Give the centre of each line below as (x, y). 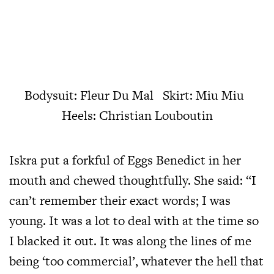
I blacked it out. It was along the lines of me (130, 240)
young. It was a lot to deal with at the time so (134, 220)
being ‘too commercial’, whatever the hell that (136, 261)
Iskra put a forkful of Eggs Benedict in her (125, 160)
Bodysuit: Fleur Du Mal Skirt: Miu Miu (137, 95)
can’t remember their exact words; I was (120, 200)
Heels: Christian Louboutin (137, 115)
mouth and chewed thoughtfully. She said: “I (133, 180)
